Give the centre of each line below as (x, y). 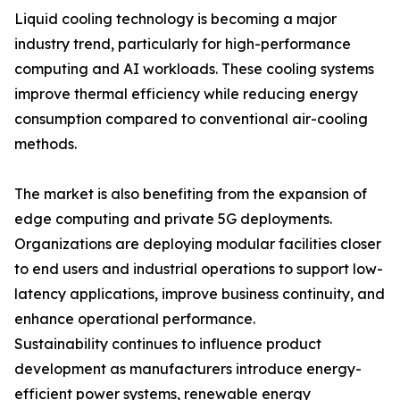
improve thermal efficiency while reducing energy (186, 94)
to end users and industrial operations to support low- (199, 269)
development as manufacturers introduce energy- (188, 369)
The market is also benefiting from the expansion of (191, 194)
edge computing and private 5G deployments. (173, 219)
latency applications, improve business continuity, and (200, 294)
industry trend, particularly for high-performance (183, 44)
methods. (46, 144)
